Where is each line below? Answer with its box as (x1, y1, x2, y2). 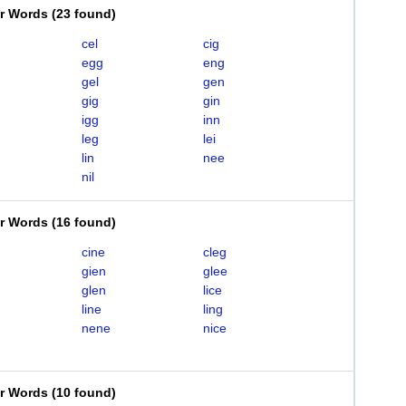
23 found (56, 6, 111, 21)
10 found (56, 385, 111, 400)
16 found (56, 215, 111, 229)
